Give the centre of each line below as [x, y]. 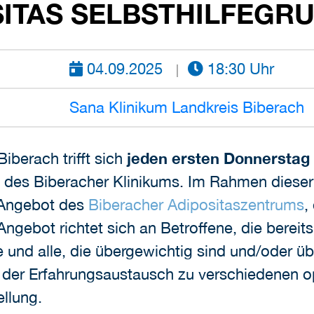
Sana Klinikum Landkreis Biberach [186, 108]
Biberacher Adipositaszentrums [196, 205]
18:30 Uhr [238, 69]
